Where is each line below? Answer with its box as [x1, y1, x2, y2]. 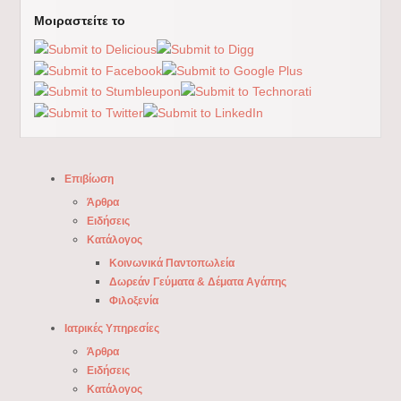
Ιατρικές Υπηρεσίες [64, 322, 159, 336]
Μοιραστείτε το [33, 13, 125, 28]
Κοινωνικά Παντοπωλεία [108, 257, 235, 270]
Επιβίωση [64, 173, 114, 186]
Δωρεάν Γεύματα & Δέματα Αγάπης [108, 276, 286, 289]
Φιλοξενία [108, 294, 158, 308]
